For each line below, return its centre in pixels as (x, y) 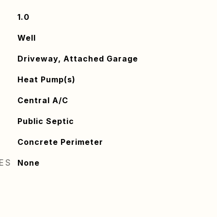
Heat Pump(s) (46, 79)
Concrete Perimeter (60, 142)
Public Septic (46, 121)
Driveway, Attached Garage (77, 59)
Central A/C (43, 100)
